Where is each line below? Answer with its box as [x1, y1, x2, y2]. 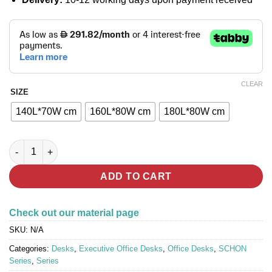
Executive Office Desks [79, 244, 163, 254]
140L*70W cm [16, 106, 76, 117]
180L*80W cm [164, 106, 225, 117]
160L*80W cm [90, 106, 151, 117]
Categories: [9, 244, 52, 254]
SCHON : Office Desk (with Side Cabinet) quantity [8, 141, 213, 151]
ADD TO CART [100, 171, 172, 182]
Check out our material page [9, 208, 139, 219]
